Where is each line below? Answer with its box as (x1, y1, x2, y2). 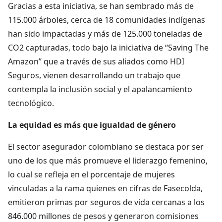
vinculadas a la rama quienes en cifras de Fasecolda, (8, 182, 203, 194)
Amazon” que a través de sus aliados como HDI (8, 55, 184, 67)
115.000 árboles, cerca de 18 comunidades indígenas (8, 14, 205, 25)
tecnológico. (8, 97, 54, 109)
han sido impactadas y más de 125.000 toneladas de (8, 28, 202, 39)
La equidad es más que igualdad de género (8, 119, 176, 130)
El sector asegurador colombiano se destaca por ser (8, 141, 204, 152)
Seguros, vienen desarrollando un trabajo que (8, 69, 180, 81)
